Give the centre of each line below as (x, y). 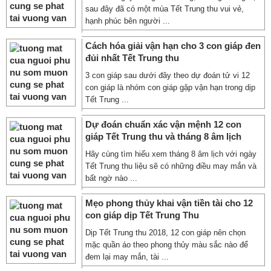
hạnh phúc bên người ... (128, 21)
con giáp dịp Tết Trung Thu (142, 215)
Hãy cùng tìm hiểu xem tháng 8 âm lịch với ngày (171, 154)
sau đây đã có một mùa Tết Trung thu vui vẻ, (165, 9)
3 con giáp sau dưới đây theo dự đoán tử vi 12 (168, 75)
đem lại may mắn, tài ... (127, 257)
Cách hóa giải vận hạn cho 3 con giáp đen (173, 46)
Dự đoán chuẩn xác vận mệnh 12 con (163, 124)
